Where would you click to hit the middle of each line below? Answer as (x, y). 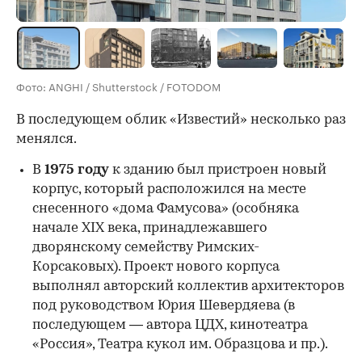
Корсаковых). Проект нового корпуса (156, 267)
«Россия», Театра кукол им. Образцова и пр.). (180, 344)
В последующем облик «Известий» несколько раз (181, 120)
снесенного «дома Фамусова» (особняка (166, 208)
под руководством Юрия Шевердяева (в (164, 305)
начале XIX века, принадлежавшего (150, 228)
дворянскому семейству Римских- (146, 247)
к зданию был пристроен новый (218, 170)
